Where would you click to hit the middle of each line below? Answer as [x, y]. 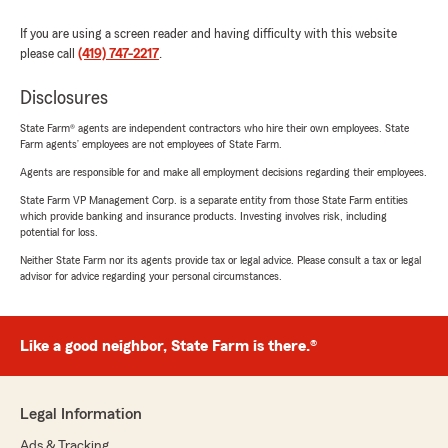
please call [49, 53]
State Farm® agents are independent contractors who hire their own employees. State [214, 127]
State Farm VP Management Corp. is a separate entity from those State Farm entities [214, 199]
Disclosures [64, 97]
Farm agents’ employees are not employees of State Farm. [151, 143]
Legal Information [81, 413]
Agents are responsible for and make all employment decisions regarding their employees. [223, 171]
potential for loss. [59, 231]
